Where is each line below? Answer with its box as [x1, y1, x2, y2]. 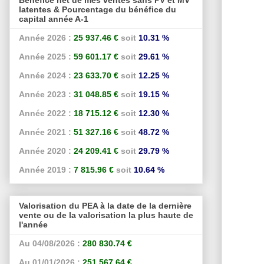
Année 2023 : [19, 89, 71, 99]
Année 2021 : [19, 127, 71, 137]
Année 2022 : [19, 108, 71, 118]
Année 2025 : [19, 51, 71, 61]
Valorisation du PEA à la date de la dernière [19, 201, 192, 211]
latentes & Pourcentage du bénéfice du [19, 4, 176, 14]
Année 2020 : [19, 146, 71, 156]
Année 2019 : [19, 164, 71, 174]
